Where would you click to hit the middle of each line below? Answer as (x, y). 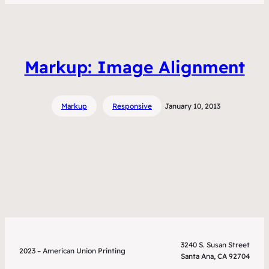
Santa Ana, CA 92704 (215, 256)
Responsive (132, 106)
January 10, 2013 (192, 106)
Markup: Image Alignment (134, 67)
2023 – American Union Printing (72, 250)
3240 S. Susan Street (215, 245)
